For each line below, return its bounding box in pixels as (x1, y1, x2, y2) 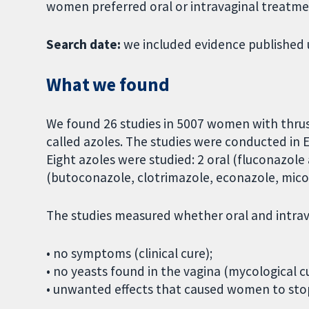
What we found (46, 72, 170, 96)
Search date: (46, 35, 124, 52)
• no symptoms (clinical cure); (46, 245, 213, 261)
